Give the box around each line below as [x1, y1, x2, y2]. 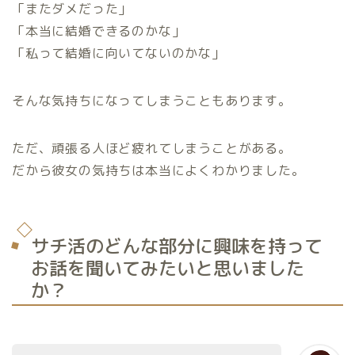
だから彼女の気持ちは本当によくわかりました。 [12, 161, 305, 179]
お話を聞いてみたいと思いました [31, 255, 304, 281]
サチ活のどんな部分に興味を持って [31, 233, 323, 259]
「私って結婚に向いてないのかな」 [12, 44, 225, 62]
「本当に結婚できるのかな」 [12, 21, 185, 40]
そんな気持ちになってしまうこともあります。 [12, 91, 292, 109]
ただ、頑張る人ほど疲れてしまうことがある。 [12, 139, 292, 157]
